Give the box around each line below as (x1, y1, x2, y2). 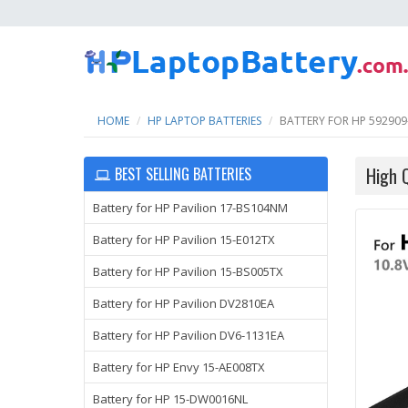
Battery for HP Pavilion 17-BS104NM (93, 199, 288, 216)
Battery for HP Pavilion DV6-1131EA (93, 327, 284, 343)
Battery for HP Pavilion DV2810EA (93, 295, 274, 311)
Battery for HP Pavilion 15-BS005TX (93, 263, 283, 280)
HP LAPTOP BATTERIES (148, 113, 261, 128)
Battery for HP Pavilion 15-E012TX (93, 231, 275, 248)
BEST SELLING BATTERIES (115, 163, 251, 185)
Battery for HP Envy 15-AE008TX (93, 359, 265, 375)
